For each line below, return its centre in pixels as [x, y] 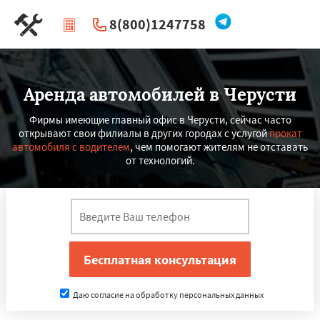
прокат [285, 133]
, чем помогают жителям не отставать [219, 147]
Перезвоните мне [166, 53]
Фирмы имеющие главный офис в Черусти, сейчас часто [160, 120]
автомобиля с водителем [71, 147]
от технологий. [160, 160]
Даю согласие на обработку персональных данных [167, 295]
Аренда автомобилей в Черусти [160, 95]
